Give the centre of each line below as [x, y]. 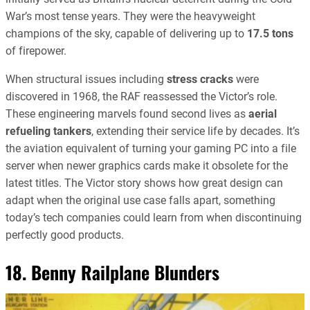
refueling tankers [48, 131]
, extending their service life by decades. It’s [195, 131]
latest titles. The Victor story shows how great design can [144, 183]
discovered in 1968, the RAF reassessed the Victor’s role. [142, 97]
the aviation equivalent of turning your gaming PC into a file [151, 149]
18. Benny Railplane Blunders [112, 273]
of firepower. [36, 51]
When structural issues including [86, 80]
